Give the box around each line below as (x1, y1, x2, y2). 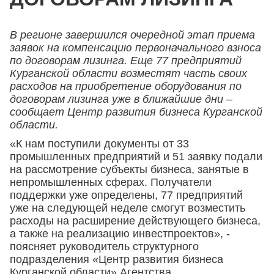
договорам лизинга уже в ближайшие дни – (10, 93, 232, 105)
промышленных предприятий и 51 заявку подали (10, 150, 262, 163)
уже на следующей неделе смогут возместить (10, 202, 245, 214)
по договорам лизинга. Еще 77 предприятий (10, 54, 242, 67)
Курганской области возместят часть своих (10, 67, 247, 80)
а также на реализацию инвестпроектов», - (10, 228, 230, 240)
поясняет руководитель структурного (10, 240, 199, 253)
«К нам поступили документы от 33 (10, 138, 189, 150)
